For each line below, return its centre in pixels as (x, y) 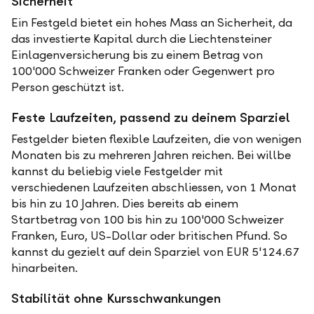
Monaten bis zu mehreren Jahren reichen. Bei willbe (151, 155)
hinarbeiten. (45, 268)
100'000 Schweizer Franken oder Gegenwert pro (143, 71)
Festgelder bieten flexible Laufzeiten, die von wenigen (156, 139)
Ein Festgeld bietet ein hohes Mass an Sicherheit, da (152, 23)
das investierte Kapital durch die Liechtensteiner (142, 39)
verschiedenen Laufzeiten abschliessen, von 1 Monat (154, 187)
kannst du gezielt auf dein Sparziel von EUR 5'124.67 (155, 252)
